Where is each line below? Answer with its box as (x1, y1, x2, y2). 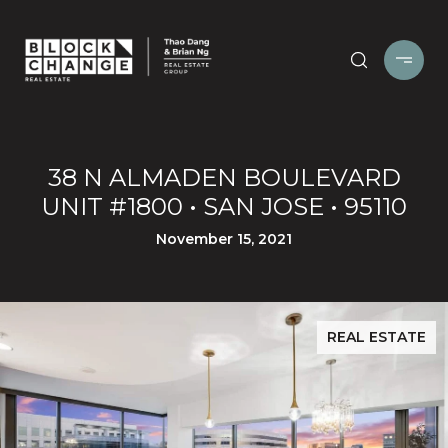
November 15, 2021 (156, 230, 292, 248)
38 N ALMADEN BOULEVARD (47, 163, 401, 192)
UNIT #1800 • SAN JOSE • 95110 (41, 192, 407, 221)
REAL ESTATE (327, 328, 426, 346)
